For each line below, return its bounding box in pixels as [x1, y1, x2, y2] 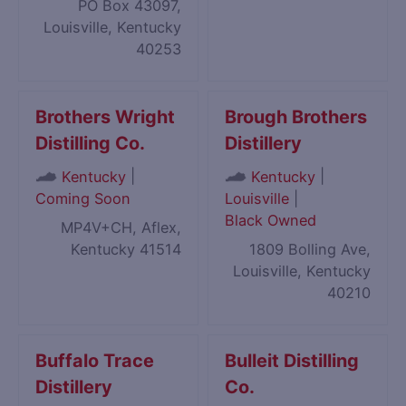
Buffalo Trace [35, 350, 155, 372]
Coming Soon [35, 189, 131, 208]
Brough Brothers [225, 106, 368, 129]
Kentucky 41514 [70, 240, 181, 259]
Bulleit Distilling [225, 350, 360, 372]
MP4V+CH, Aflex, [60, 218, 181, 237]
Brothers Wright [35, 106, 176, 129]
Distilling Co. [35, 132, 146, 155]
